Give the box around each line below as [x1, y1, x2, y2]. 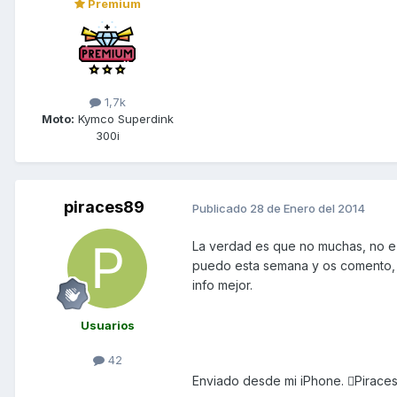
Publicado [192, 200, 250, 215]
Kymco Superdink [74, 112, 174, 127]
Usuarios [80, 318, 135, 333]
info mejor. [192, 277, 253, 293]
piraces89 [63, 198, 144, 217]
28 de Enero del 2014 [250, 200, 365, 215]
